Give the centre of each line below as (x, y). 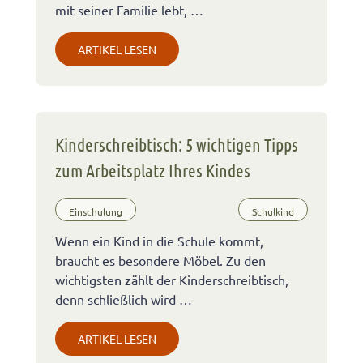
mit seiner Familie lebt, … (129, 10)
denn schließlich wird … (124, 299)
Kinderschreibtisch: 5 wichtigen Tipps (177, 145)
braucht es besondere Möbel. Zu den (160, 261)
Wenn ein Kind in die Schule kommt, (159, 241)
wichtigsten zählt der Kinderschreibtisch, (172, 280)
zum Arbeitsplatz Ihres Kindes (153, 171)
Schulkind (273, 211)
